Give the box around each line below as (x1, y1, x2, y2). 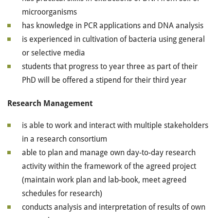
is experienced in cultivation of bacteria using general (22, 35, 205, 44)
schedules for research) (22, 189, 102, 198)
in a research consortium (22, 134, 107, 144)
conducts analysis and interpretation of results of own (22, 202, 205, 212)
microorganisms (22, 7, 77, 17)
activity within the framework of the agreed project (22, 162, 196, 171)
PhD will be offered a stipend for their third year (22, 75, 186, 85)
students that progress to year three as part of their (22, 62, 198, 71)
